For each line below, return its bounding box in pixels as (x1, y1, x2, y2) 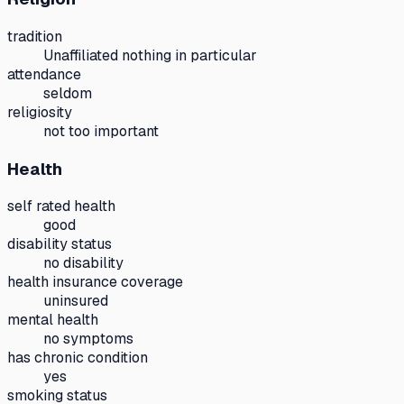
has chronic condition (7, 348, 148, 368)
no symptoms (43, 329, 133, 349)
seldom (43, 83, 92, 103)
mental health (7, 310, 98, 330)
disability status (7, 234, 112, 254)
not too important (43, 121, 159, 141)
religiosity (7, 102, 72, 122)
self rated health (7, 197, 115, 216)
